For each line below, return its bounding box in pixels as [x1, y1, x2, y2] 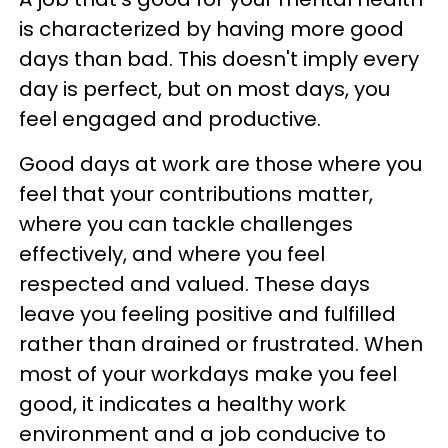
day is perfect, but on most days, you [19, 74, 390, 103]
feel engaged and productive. [19, 104, 321, 133]
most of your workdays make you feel [19, 359, 397, 388]
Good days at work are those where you [19, 149, 422, 178]
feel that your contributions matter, [19, 179, 373, 208]
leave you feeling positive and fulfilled [19, 299, 396, 328]
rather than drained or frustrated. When [19, 329, 423, 358]
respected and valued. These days [19, 269, 370, 298]
